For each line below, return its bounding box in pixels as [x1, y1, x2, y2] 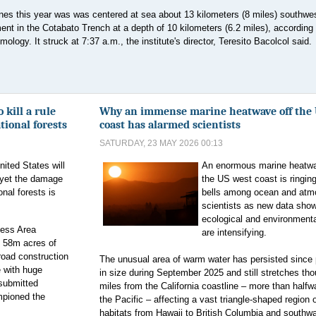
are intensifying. [201, 227, 267, 238]
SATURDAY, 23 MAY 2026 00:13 [99, 138, 223, 148]
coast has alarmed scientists [99, 118, 241, 131]
